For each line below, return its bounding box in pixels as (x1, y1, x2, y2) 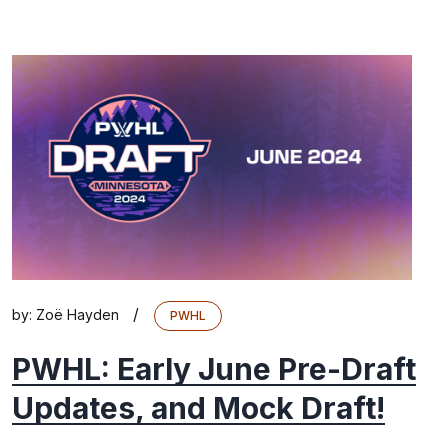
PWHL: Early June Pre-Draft (12, 350, 416, 387)
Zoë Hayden (36, 305, 119, 323)
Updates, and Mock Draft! (12, 389, 385, 426)
